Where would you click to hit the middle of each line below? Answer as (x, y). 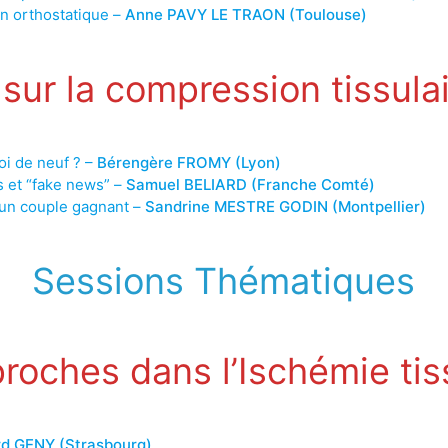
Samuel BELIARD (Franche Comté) (250, 184)
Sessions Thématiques (224, 280)
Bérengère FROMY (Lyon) (188, 162)
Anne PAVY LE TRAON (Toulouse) (245, 14)
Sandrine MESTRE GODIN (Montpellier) (285, 206)
